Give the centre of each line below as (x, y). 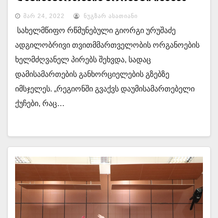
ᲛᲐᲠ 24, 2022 (44, 16)
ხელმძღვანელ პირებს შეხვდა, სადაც (83, 60)
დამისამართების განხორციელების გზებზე (92, 74)
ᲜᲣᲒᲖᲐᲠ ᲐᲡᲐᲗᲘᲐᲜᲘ (110, 16)
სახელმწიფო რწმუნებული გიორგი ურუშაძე (95, 30)
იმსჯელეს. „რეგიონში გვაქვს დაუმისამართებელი (105, 89)
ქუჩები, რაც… (40, 103)
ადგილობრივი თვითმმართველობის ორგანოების (107, 45)
